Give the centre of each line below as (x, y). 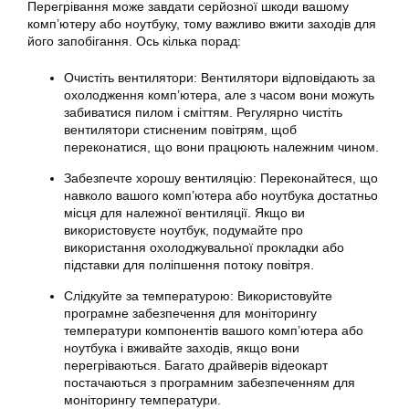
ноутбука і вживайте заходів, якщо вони (182, 348)
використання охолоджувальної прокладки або (204, 247)
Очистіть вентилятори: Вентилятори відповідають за (220, 78)
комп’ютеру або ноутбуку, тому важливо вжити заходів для (202, 24)
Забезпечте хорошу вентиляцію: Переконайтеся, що (221, 178)
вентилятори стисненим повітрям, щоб (180, 130)
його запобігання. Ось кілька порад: (134, 41)
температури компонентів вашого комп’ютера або (214, 330)
